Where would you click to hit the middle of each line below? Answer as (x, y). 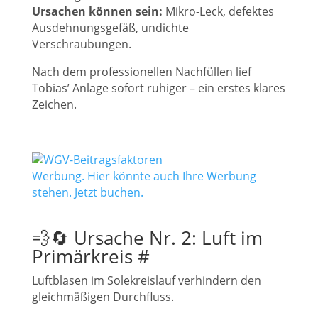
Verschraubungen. (82, 44)
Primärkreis (85, 256)
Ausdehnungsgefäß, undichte (110, 28)
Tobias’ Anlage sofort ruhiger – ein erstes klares (159, 88)
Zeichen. (54, 104)
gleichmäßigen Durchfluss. (103, 297)
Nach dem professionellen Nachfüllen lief (142, 72)
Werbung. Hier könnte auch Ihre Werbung (144, 176)
